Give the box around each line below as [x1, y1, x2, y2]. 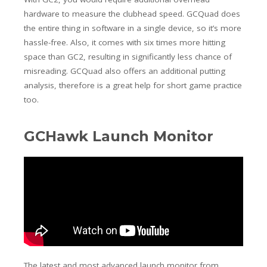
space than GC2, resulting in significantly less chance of [24, 51, 232, 63]
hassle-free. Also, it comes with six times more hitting [24, 37, 225, 48]
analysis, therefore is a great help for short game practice [24, 80, 242, 91]
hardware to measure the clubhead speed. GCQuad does [24, 8, 240, 20]
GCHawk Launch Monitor [24, 128, 213, 145]
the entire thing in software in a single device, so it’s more [24, 23, 241, 34]
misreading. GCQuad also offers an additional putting [24, 66, 225, 77]
